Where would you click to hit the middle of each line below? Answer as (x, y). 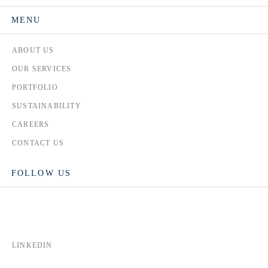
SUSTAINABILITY (47, 106)
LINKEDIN (32, 245)
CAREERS (31, 124)
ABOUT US (33, 50)
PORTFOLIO (35, 87)
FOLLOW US (41, 173)
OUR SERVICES (42, 69)
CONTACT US (38, 143)
